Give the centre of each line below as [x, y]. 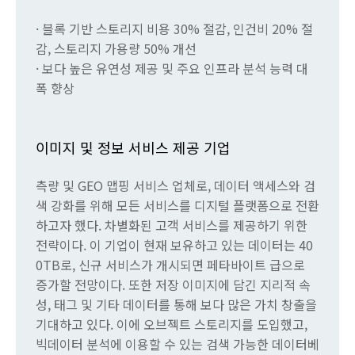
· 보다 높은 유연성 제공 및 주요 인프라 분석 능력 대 [172, 69]
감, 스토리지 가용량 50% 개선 [116, 49]
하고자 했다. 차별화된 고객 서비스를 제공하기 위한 [172, 225]
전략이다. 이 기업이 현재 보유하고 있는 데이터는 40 [174, 245]
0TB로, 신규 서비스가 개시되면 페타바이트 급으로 [170, 265]
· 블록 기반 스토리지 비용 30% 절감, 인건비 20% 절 [174, 29]
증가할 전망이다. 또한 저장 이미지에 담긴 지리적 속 [173, 285]
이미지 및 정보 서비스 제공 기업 [133, 148]
